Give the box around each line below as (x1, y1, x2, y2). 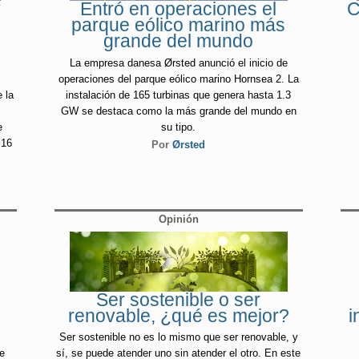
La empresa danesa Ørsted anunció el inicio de (69, 56, 288, 69)
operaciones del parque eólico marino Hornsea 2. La (58, 72, 299, 85)
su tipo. (161, 120, 196, 133)
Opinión (158, 213, 199, 226)
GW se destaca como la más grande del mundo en (60, 104, 296, 117)
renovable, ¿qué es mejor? (67, 305, 289, 326)
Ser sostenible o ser (96, 288, 261, 310)
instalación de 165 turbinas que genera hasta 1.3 (66, 88, 292, 101)
